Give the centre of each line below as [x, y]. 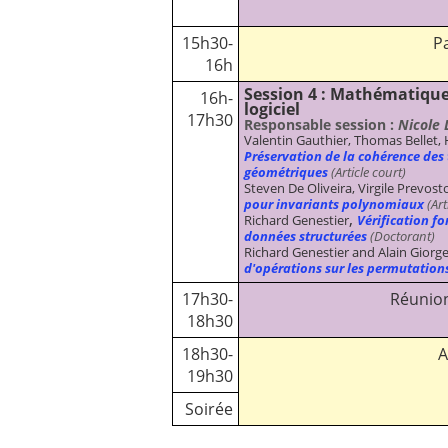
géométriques [286, 171]
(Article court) [367, 171]
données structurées [305, 235]
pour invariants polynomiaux [334, 203]
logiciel [272, 108]
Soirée [207, 408]
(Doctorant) [401, 235]
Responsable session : [321, 124]
